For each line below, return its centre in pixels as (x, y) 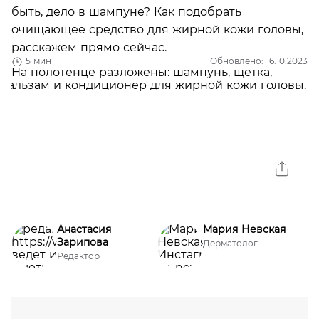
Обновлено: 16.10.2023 (259, 61)
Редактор (78, 256)
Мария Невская (244, 229)
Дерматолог (230, 243)
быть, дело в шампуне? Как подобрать (126, 11)
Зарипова (83, 242)
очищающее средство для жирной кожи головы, (157, 29)
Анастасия (84, 229)
